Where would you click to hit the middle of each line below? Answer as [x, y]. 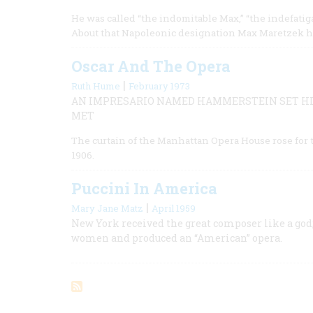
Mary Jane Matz [107, 208]
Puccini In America [144, 188]
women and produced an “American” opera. [177, 238]
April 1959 [174, 208]
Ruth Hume [96, 86]
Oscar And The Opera [151, 66]
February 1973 [159, 86]
